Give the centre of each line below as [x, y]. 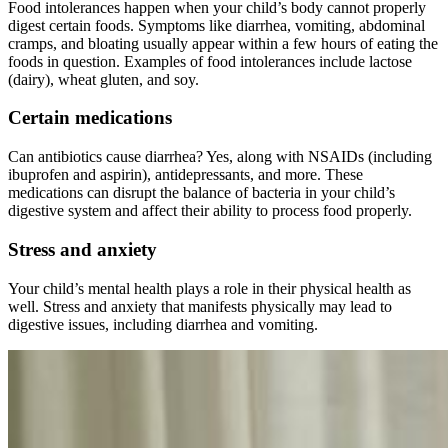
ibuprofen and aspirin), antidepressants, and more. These [185, 175]
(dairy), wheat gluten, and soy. [103, 79]
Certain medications [90, 118]
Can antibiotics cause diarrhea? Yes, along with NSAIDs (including [220, 157]
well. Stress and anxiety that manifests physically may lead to [200, 306]
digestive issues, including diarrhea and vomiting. [163, 324]
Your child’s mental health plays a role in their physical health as [209, 288]
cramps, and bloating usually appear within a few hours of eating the [223, 43]
